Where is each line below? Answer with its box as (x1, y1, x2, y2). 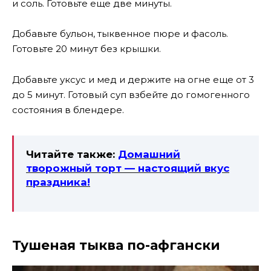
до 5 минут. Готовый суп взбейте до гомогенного (12, 88, 250, 100)
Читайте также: (26, 148, 118, 160)
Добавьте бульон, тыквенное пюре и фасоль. (12, 28, 228, 40)
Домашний (118, 148, 180, 160)
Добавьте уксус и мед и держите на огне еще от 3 (12, 73, 254, 85)
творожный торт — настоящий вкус (26, 162, 229, 174)
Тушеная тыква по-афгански (12, 237, 220, 253)
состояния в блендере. (12, 103, 124, 116)
